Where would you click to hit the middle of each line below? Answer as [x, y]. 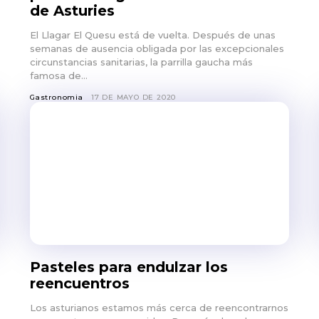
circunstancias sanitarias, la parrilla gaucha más [141, 62]
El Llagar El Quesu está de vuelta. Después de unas [153, 35]
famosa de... [59, 76]
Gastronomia [57, 98]
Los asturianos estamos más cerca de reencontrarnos [159, 307]
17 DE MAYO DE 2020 [134, 98]
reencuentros [80, 283]
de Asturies [72, 11]
